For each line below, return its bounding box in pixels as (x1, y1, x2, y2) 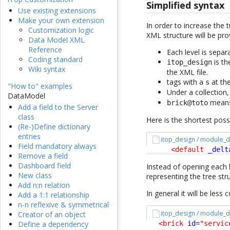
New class (18, 170, 52, 181)
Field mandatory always (18, 141, 97, 151)
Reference (28, 45, 62, 55)
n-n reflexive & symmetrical (18, 200, 109, 210)
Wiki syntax (28, 64, 65, 74)
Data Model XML (28, 35, 85, 45)
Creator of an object (18, 209, 86, 220)
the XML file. (167, 67, 208, 77)
